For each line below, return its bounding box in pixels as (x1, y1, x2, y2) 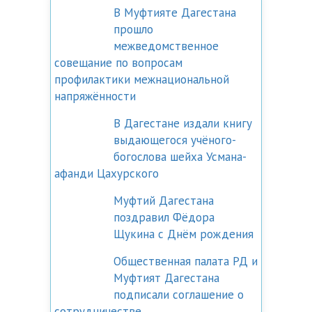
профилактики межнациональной (54, 72, 229, 87)
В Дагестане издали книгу (114, 116, 252, 131)
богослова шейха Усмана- (114, 149, 247, 164)
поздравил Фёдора (114, 210, 214, 225)
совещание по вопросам (54, 55, 182, 70)
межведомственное (114, 38, 219, 54)
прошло (114, 22, 153, 37)
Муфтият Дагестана (114, 270, 219, 286)
